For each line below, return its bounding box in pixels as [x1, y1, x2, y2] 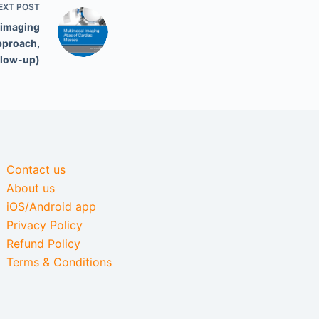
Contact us [6, 162, 66, 177]
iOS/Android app [6, 199, 97, 214]
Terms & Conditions [6, 255, 113, 269]
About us [6, 181, 56, 195]
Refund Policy [6, 236, 81, 251]
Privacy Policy [6, 218, 83, 232]
